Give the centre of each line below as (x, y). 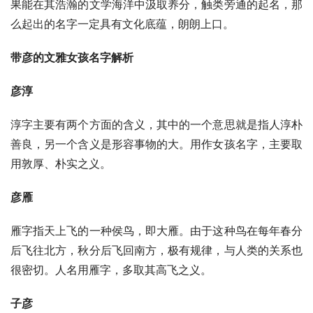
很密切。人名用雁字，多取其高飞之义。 (111, 270)
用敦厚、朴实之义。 (61, 163)
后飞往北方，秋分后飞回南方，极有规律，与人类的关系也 (156, 250)
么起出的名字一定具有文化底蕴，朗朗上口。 (122, 24)
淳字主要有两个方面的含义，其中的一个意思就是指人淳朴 (156, 124)
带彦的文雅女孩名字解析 (72, 57)
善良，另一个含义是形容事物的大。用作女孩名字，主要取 (156, 144)
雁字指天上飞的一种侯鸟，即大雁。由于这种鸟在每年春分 (156, 231)
